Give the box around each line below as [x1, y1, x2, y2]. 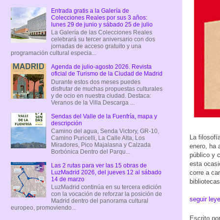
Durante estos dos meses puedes [51, 78, 140, 85]
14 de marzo [51, 175, 84, 183]
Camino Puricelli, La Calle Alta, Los [51, 134, 145, 141]
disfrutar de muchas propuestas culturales [51, 85, 163, 92]
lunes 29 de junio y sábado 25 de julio [51, 21, 153, 28]
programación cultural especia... [11, 50, 96, 57]
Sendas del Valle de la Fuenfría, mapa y [51, 112, 157, 120]
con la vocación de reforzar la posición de [51, 191, 162, 198]
